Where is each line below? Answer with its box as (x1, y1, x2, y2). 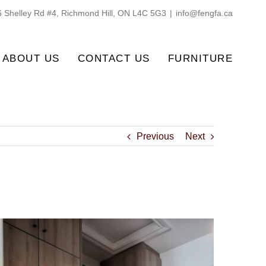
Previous (137, 131, 174, 141)
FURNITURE (167, 52, 233, 64)
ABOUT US (2, 52, 60, 64)
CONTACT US (77, 52, 150, 64)
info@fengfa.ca (176, 8, 233, 18)
